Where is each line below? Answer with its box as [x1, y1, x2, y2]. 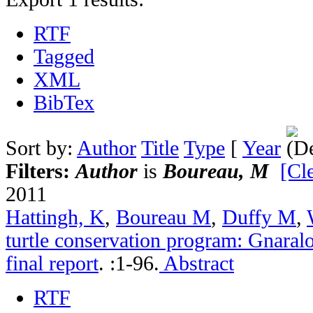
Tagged [34, 45, 94, 68]
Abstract [159, 252, 234, 275]
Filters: [6, 159, 75, 182]
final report [6, 252, 99, 275]
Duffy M [222, 205, 296, 228]
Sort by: [6, 136, 77, 159]
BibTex [34, 91, 94, 114]
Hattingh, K [6, 205, 105, 228]
